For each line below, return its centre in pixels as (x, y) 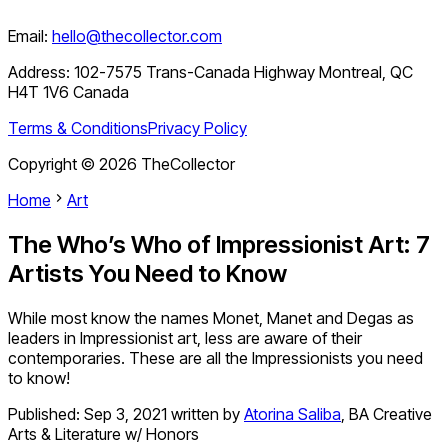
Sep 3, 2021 (125, 414)
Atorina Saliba (292, 414)
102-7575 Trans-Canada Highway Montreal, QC (243, 72)
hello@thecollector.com (137, 36)
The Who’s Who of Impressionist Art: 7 (219, 245)
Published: (46, 414)
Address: (41, 72)
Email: (28, 36)
